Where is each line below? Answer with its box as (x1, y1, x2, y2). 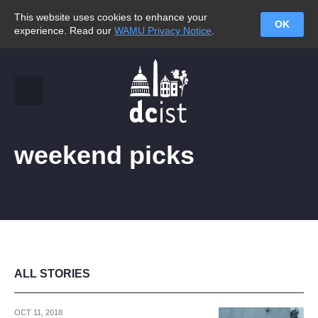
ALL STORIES (14, 268, 90, 280)
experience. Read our (14, 25, 114, 36)
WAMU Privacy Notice (114, 25, 212, 36)
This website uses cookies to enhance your (14, 11, 207, 23)
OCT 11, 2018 (14, 308, 62, 317)
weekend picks (14, 141, 194, 170)
